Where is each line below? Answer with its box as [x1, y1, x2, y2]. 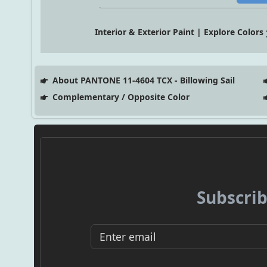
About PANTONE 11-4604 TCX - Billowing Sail [49, 74, 235, 86]
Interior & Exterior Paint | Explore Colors [95, 26, 264, 38]
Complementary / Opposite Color [49, 91, 190, 103]
